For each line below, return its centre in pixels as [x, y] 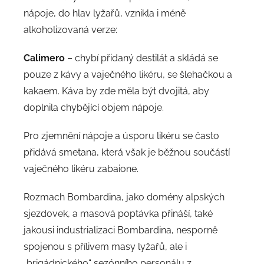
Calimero [44, 58]
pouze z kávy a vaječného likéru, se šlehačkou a [128, 75]
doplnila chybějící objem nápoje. [94, 108]
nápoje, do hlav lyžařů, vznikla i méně [105, 14]
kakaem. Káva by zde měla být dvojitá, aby [116, 91]
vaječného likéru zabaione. [81, 169]
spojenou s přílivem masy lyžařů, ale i [105, 247]
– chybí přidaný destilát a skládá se [141, 58]
